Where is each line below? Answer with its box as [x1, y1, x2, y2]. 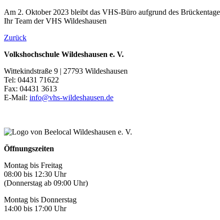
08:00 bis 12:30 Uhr [4, 169, 66, 178]
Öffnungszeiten [4, 144, 54, 153]
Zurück [4, 33, 27, 42]
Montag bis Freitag [4, 161, 62, 169]
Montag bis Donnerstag [4, 195, 77, 204]
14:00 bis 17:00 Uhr [4, 204, 66, 213]
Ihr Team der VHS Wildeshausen [4, 16, 107, 25]
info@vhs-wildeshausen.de [29, 93, 113, 102]
